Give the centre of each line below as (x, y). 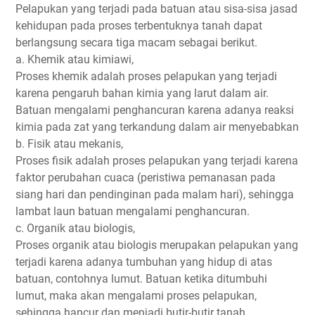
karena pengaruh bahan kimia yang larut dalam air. (142, 93)
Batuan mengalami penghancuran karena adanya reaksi (155, 110)
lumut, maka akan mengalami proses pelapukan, (136, 295)
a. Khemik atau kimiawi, (75, 59)
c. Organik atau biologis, (75, 228)
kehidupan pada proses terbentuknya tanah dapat (139, 25)
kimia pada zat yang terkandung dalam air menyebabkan (157, 127)
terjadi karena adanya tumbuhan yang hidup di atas (144, 262)
